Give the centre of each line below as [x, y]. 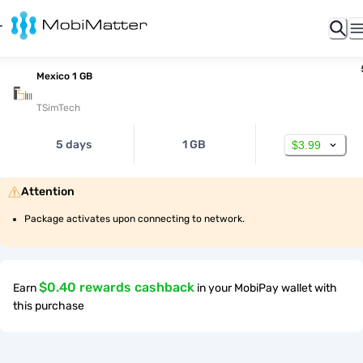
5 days [73, 145]
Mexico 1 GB [64, 76]
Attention [48, 192]
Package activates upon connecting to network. [135, 219]
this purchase [49, 306]
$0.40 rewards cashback [117, 287]
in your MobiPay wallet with [267, 288]
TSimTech [58, 108]
